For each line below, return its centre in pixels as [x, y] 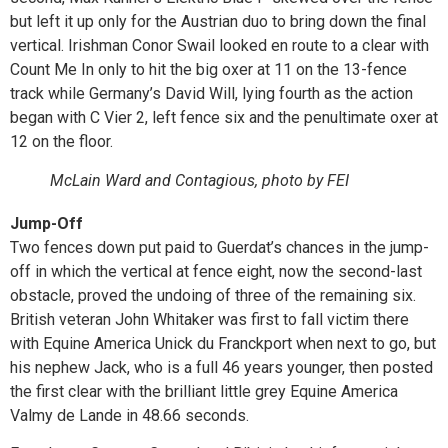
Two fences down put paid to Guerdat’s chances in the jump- [219, 247]
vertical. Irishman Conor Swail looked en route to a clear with [219, 45]
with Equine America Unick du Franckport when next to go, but [223, 343]
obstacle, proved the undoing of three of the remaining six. [213, 295]
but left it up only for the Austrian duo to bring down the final [218, 21]
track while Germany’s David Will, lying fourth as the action [211, 93]
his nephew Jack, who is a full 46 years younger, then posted [221, 367]
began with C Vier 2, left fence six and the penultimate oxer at [224, 117]
